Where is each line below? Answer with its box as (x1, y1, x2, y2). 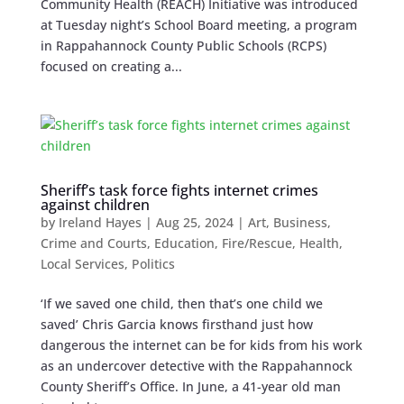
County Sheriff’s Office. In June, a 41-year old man (40, 378, 341, 396)
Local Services (40, 255, 124, 273)
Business (272, 214, 327, 232)
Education (153, 234, 215, 252)
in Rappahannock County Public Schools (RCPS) (40, 37, 326, 55)
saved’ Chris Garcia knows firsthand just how (40, 316, 313, 334)
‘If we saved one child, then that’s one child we (40, 295, 323, 313)
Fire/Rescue (221, 234, 292, 252)
